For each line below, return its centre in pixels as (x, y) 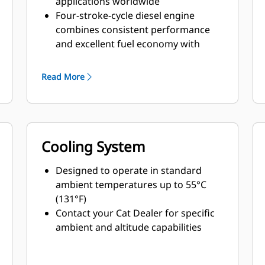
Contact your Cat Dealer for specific (135, 213)
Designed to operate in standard (129, 170)
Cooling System (93, 146)
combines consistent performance (133, 30)
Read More (63, 77)
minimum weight (94, 58)
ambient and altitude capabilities (129, 227)
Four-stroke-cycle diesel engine (125, 15)
